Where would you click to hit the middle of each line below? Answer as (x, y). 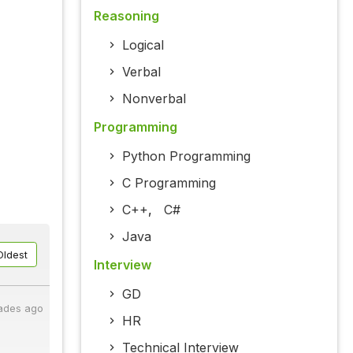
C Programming (169, 183)
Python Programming (186, 156)
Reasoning (126, 16)
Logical (143, 45)
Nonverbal (154, 99)
